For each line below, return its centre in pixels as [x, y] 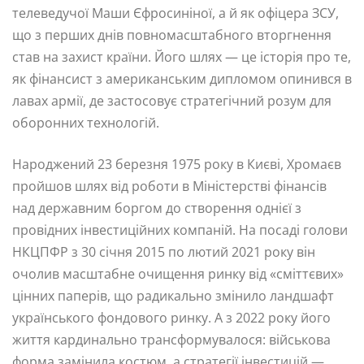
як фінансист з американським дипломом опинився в [182, 78]
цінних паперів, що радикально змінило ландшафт [173, 295]
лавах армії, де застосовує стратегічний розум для [172, 100]
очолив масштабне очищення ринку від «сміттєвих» [178, 273]
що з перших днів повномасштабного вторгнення [172, 35]
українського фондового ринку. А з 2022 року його [171, 317]
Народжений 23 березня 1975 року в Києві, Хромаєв [177, 164]
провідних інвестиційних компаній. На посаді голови [180, 230]
